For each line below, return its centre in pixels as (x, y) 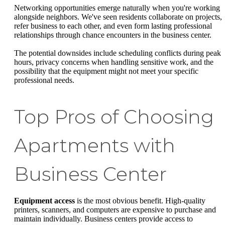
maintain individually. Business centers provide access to (103, 218)
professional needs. (44, 80)
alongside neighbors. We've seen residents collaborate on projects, (118, 17)
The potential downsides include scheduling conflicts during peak (118, 53)
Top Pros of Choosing (114, 117)
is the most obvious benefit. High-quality (140, 200)
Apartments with (95, 145)
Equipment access (44, 200)
